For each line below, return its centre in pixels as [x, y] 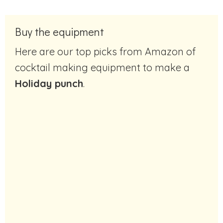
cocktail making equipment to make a [102, 67]
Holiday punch [49, 83]
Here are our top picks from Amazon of [18, 51]
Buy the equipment [59, 31]
